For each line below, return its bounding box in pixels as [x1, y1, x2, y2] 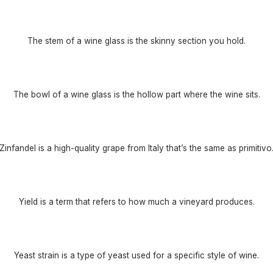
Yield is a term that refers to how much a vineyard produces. [18, 196, 255, 207]
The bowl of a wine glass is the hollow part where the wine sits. [13, 89, 260, 99]
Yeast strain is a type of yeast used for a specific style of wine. [14, 250, 259, 260]
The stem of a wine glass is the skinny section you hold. [27, 35, 246, 46]
